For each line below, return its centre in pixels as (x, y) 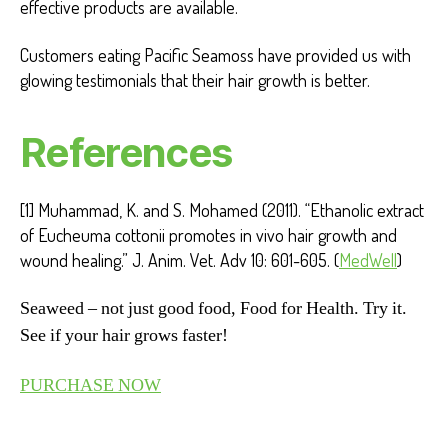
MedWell (368, 259)
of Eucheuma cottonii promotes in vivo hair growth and (208, 234)
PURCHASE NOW (90, 385)
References (126, 152)
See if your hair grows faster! (124, 336)
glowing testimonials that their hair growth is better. (195, 79)
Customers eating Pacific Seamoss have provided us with (215, 54)
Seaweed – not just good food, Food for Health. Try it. (213, 309)
